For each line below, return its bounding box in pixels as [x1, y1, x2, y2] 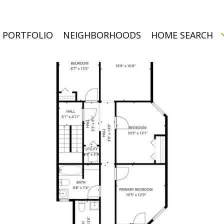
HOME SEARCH [151, 29, 213, 41]
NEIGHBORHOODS [63, 29, 141, 41]
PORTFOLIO [2, 29, 53, 41]
